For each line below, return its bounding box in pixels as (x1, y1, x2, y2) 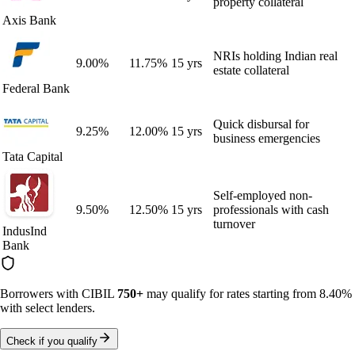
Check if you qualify (6, 334, 97, 347)
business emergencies (213, 131, 320, 145)
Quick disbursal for (213, 116, 309, 131)
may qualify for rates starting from (143, 286, 319, 300)
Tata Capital (2, 149, 63, 163)
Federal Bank (2, 81, 70, 95)
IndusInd (2, 223, 47, 238)
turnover (213, 216, 255, 231)
